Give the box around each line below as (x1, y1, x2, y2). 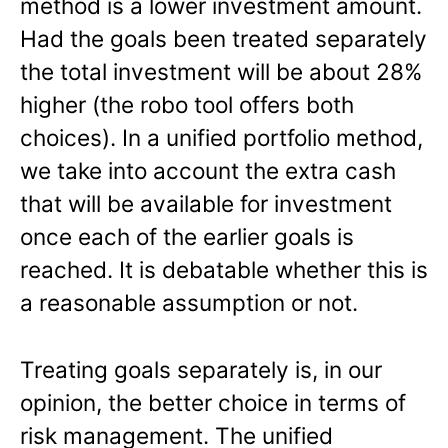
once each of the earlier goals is (20, 223, 354, 251)
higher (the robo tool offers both (20, 91, 354, 119)
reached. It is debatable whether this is (20, 256, 428, 284)
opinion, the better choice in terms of (20, 388, 406, 416)
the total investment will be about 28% (20, 58, 422, 86)
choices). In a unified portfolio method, (20, 124, 423, 152)
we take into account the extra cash (20, 157, 396, 185)
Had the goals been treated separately (20, 25, 427, 53)
